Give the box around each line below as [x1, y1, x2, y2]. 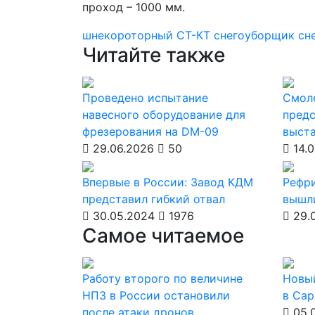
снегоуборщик [214, 28, 298, 42]
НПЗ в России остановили [82, 288, 230, 302]
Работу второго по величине [82, 271, 243, 285]
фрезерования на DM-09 [82, 124, 219, 139]
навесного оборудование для [82, 108, 245, 122]
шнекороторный [82, 28, 176, 42]
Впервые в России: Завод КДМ [82, 175, 253, 189]
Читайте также [82, 43, 225, 67]
